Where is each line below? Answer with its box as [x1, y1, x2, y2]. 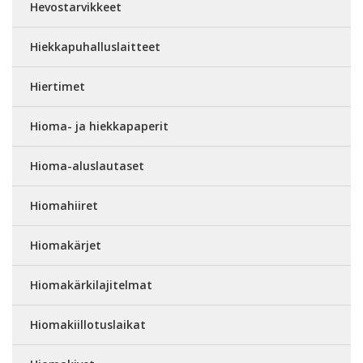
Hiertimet [30, 79, 85, 94]
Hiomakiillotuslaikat [30, 317, 146, 332]
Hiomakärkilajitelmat [30, 277, 152, 293]
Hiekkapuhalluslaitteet [30, 39, 160, 54]
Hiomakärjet [30, 237, 101, 253]
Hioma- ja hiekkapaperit [30, 118, 169, 134]
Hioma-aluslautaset [30, 158, 144, 173]
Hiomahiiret [30, 198, 98, 213]
